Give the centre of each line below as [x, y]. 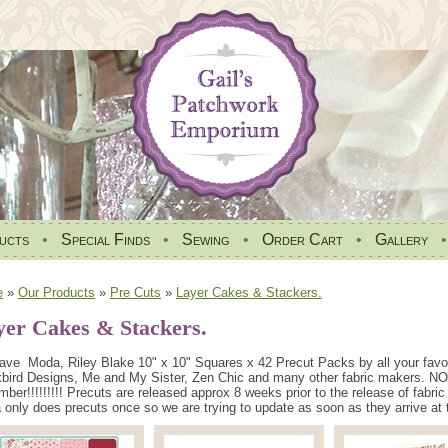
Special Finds [105, 239]
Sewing [206, 239]
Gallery [401, 239]
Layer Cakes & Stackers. [249, 292]
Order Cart [302, 239]
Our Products [56, 292]
